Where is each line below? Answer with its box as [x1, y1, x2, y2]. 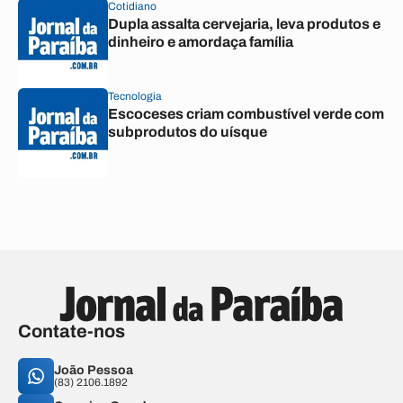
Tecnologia [108, 90, 162, 103]
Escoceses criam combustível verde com [108, 106, 384, 121]
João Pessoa [54, 363, 133, 377]
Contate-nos [18, 321, 125, 341]
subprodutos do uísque [108, 124, 267, 139]
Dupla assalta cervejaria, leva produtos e [108, 16, 381, 31]
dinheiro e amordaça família [108, 34, 293, 49]
